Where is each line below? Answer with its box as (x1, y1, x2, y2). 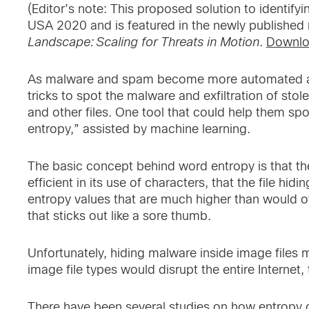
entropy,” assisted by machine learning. (28, 122, 250, 136)
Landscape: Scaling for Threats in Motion (28, 35, 259, 49)
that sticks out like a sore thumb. (28, 209, 211, 223)
